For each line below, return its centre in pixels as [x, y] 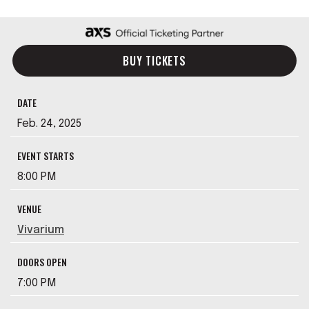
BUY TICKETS [154, 61]
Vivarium [41, 230]
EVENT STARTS [46, 156]
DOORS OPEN [42, 262]
